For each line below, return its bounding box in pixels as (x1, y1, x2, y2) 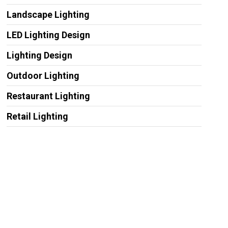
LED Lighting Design (6, 29, 90, 40)
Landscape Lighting (6, 9, 90, 20)
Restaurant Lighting (6, 90, 90, 101)
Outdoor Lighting (6, 70, 79, 81)
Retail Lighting (6, 110, 68, 122)
